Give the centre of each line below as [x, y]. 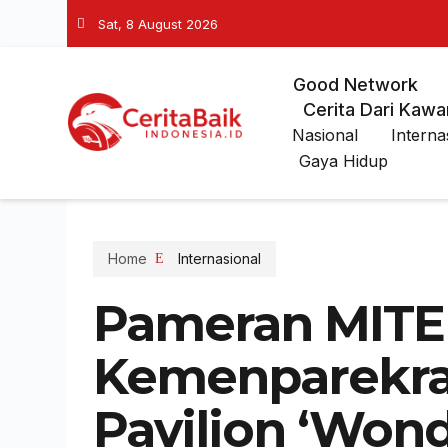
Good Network [355, 84]
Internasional [219, 258]
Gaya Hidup [343, 161]
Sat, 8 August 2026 [158, 23]
